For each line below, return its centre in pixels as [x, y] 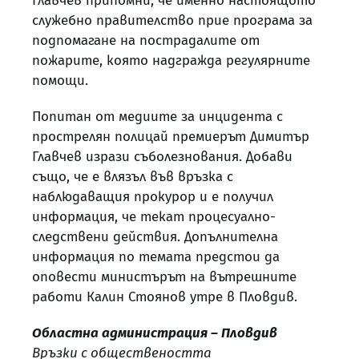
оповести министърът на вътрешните [164, 276]
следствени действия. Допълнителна [155, 236]
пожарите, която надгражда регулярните [171, 60]
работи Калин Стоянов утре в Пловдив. [165, 296]
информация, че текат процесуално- [154, 216]
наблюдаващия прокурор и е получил [153, 196]
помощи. [60, 80]
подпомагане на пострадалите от [146, 40]
